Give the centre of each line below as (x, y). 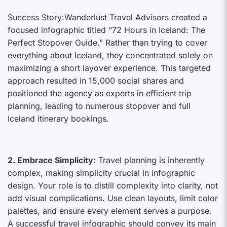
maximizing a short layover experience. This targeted (109, 68)
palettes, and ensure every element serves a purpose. (110, 211)
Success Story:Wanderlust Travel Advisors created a (107, 17)
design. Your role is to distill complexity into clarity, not (113, 185)
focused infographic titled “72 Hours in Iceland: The (106, 30)
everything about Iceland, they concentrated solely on (110, 55)
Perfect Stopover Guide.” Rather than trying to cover (107, 42)
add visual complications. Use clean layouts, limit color (113, 198)
